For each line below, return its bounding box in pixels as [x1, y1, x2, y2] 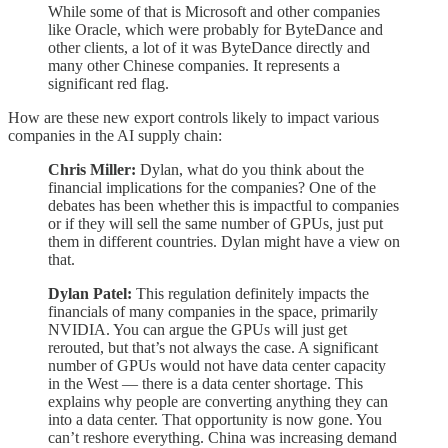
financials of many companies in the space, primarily [48, 302, 378, 320]
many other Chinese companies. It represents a [48, 56, 340, 74]
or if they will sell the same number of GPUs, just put [48, 214, 383, 232]
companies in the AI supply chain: [8, 126, 222, 144]
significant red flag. [48, 74, 169, 92]
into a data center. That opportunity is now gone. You [48, 410, 382, 428]
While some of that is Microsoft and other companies [48, 2, 380, 20]
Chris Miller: [48, 160, 140, 178]
